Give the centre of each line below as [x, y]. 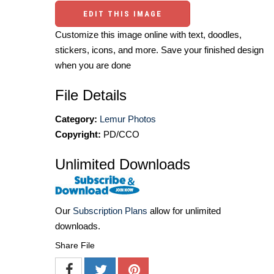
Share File [75, 246]
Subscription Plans [110, 211]
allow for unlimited [184, 211]
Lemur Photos [128, 119]
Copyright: [78, 135]
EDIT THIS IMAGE [123, 14]
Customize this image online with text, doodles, [148, 35]
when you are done [93, 65]
